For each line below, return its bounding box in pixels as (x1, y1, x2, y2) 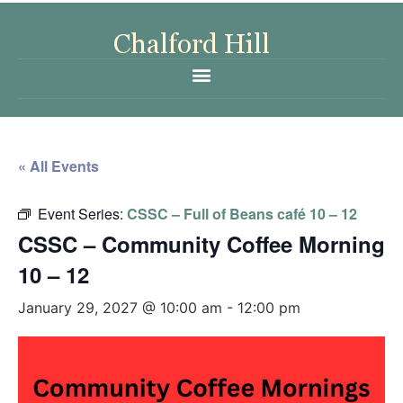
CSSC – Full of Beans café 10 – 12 (127, 203, 357, 224)
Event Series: (38, 203, 127, 224)
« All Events (18, 156, 99, 176)
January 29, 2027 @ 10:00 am (18, 299, 222, 317)
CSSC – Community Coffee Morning (18, 228, 385, 259)
